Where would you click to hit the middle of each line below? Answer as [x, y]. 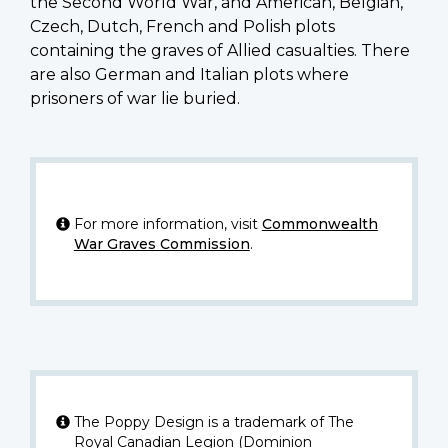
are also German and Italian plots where [189, 74]
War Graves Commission [161, 243]
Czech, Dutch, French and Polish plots [182, 26]
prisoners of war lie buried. [135, 98]
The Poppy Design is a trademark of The [213, 421]
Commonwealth [319, 223]
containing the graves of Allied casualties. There [220, 50]
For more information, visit [167, 223]
